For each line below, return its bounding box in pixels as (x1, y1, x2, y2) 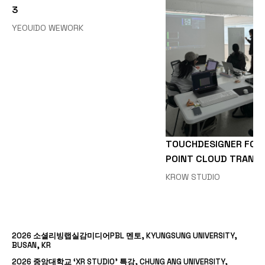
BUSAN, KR (12, 240, 51, 250)
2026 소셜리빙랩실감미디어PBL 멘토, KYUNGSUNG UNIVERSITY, (12, 230, 237, 241)
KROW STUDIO (166, 171, 220, 182)
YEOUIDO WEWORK (12, 22, 83, 33)
